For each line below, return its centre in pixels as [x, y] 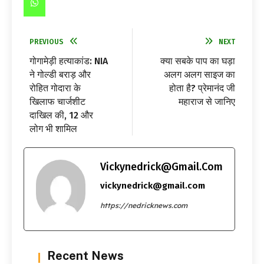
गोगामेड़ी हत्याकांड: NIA [69, 61]
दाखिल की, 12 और [61, 115]
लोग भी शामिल [53, 129]
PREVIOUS [47, 42]
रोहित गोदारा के [55, 88]
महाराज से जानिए [207, 102]
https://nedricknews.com [144, 206]
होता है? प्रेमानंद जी [202, 88]
